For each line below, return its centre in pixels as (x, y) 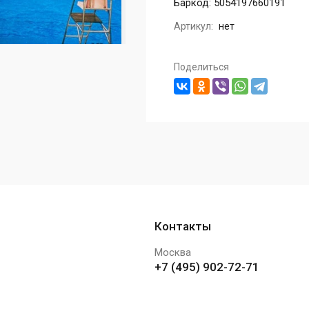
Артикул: (193, 27)
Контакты (183, 227)
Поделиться (201, 67)
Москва (173, 253)
